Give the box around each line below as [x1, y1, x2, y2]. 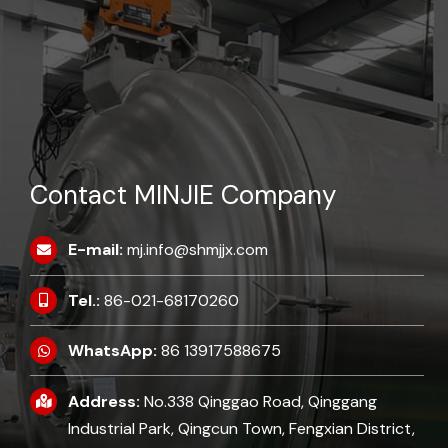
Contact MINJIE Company [30, 178, 336, 213]
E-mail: [68, 239, 124, 261]
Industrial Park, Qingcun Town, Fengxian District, [68, 417, 416, 439]
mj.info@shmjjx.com [127, 239, 269, 261]
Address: [68, 390, 141, 412]
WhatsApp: [68, 340, 158, 362]
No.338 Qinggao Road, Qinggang [140, 390, 378, 412]
